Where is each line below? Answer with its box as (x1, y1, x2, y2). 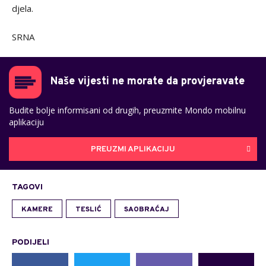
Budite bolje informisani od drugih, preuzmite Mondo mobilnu (9, 104, 246, 116)
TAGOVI (12, 182, 43, 192)
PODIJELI (12, 237, 49, 248)
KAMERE (21, 205, 53, 214)
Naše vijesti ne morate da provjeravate (50, 75, 245, 88)
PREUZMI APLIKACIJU (91, 144, 175, 154)
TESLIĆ (75, 205, 102, 214)
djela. (12, 2, 33, 14)
